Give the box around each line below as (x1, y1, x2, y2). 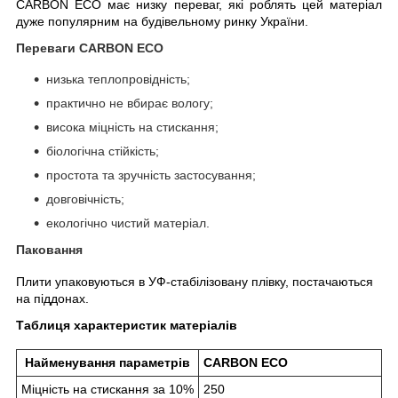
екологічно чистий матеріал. (46, 216, 210, 231)
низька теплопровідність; (46, 72, 190, 87)
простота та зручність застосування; (46, 168, 256, 183)
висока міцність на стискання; (46, 120, 219, 135)
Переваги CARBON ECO (16, 40, 163, 55)
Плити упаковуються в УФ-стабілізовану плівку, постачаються (16, 275, 373, 290)
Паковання (16, 243, 83, 258)
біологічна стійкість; (46, 144, 159, 159)
